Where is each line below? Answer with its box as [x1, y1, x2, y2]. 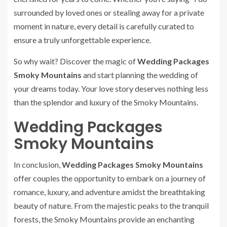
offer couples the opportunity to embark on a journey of [14, 173, 206, 183]
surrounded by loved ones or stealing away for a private [14, 8, 204, 17]
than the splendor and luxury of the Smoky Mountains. [14, 97, 198, 107]
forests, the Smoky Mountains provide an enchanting [14, 214, 195, 224]
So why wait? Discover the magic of [14, 56, 137, 66]
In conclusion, [14, 160, 62, 169]
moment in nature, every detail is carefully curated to [14, 21, 194, 31]
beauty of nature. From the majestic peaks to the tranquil [14, 201, 209, 210]
